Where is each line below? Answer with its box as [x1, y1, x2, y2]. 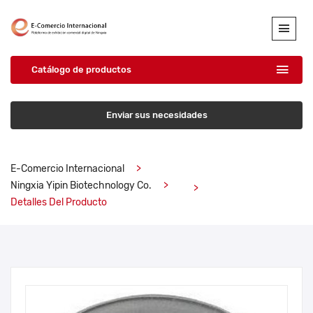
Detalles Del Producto [10, 196, 107, 209]
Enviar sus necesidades [105, 110, 208, 121]
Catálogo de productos [31, 64, 131, 75]
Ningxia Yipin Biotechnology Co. [10, 180, 152, 192]
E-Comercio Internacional [10, 163, 124, 175]
